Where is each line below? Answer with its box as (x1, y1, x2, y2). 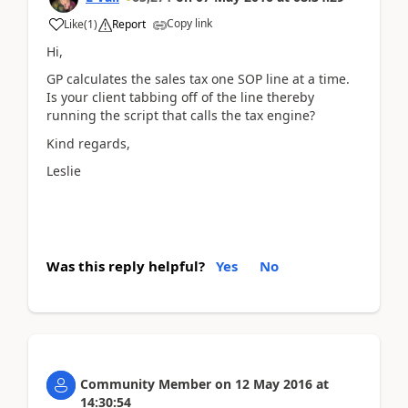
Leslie (46, 162, 81, 179)
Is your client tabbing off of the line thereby (46, 88, 314, 106)
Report (112, 15, 146, 32)
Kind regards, (46, 134, 130, 152)
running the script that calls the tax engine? (46, 107, 315, 124)
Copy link (167, 15, 212, 31)
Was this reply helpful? (46, 256, 205, 275)
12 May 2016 (235, 374, 312, 393)
